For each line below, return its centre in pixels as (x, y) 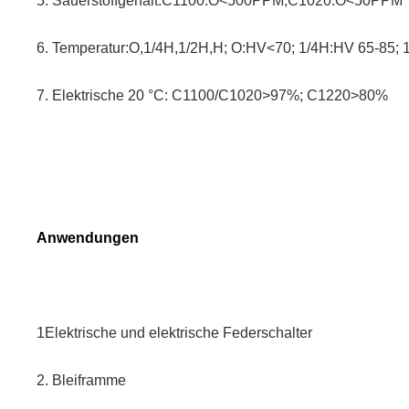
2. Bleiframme (81, 381)
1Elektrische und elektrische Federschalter (174, 333)
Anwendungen (88, 238)
